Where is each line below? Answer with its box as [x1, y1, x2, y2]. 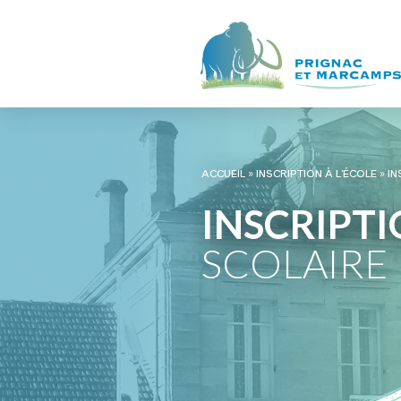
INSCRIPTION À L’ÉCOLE [255, 166, 377, 182]
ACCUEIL [200, 166, 245, 182]
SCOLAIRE [200, 240, 388, 287]
